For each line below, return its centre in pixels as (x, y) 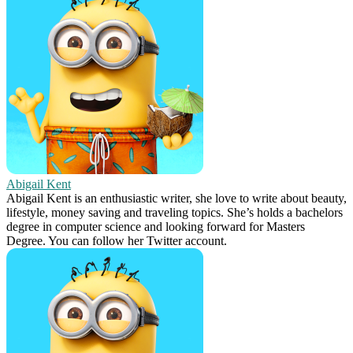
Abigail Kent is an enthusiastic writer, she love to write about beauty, (176, 199)
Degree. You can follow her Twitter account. (117, 241)
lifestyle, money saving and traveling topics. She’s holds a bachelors (175, 213)
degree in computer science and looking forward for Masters (156, 227)
